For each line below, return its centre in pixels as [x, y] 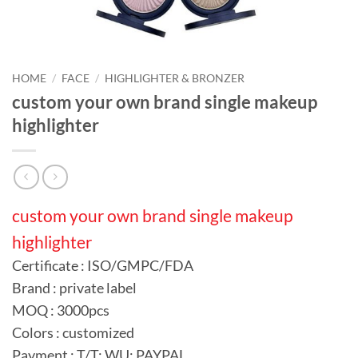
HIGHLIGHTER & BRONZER [175, 78]
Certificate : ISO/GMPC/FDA [103, 266]
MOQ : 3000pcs [61, 311]
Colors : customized [73, 333]
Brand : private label [74, 288]
